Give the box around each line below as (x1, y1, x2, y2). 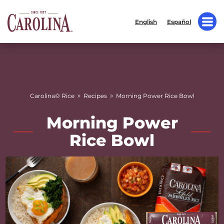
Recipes (83, 92, 107, 99)
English (135, 17, 157, 25)
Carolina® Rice (29, 92, 74, 99)
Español (167, 17, 191, 25)
